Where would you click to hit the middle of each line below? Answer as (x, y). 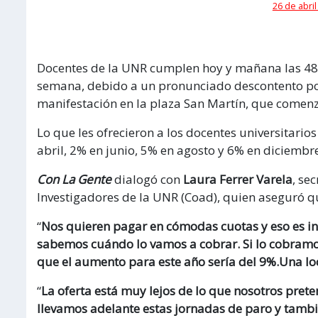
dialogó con (147, 179)
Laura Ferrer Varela (238, 179)
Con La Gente (74, 179)
